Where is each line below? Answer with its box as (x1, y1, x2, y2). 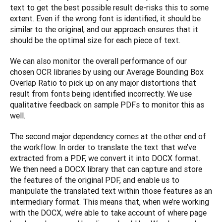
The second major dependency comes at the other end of (10, 131, 206, 142)
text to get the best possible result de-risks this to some (10, 2, 209, 13)
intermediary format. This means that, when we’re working (10, 197, 209, 207)
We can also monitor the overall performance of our (10, 56, 187, 66)
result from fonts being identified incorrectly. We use (10, 89, 192, 99)
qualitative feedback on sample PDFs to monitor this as (10, 100, 204, 110)
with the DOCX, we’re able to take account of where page (10, 208, 207, 218)
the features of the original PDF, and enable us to (10, 175, 179, 185)
